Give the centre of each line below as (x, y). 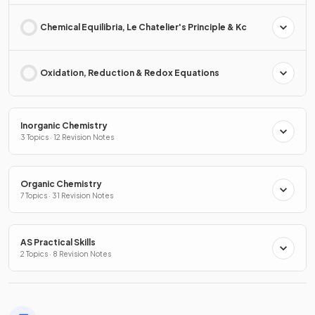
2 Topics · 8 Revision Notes (66, 254)
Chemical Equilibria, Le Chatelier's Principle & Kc (143, 27)
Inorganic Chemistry (64, 126)
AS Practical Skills (58, 243)
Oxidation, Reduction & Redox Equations (130, 73)
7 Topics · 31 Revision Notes (67, 196)
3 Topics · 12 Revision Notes (67, 137)
